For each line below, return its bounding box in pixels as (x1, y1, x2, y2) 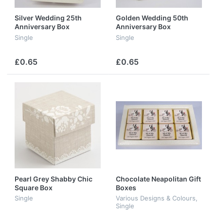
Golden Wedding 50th (116, 14, 188, 22)
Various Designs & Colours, (116, 194, 198, 202)
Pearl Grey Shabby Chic (15, 174, 92, 183)
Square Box (15, 183, 53, 192)
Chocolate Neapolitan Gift (116, 174, 201, 183)
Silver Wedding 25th (15, 14, 82, 22)
